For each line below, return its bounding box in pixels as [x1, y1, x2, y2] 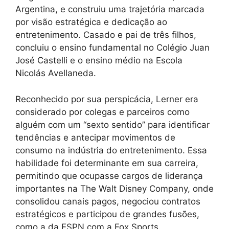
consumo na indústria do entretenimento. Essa [15, 145, 207, 155]
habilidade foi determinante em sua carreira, [15, 157, 198, 168]
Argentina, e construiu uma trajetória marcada [15, 4, 204, 15]
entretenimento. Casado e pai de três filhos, [15, 30, 196, 40]
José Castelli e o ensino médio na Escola [15, 55, 182, 66]
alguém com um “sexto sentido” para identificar [15, 119, 210, 130]
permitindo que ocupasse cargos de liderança [15, 170, 203, 181]
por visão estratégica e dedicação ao [15, 17, 167, 28]
